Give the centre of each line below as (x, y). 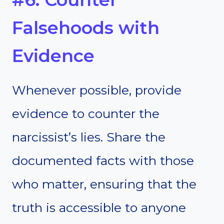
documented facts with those (103, 161)
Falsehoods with (86, 27)
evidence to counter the (86, 114)
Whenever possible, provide (97, 90)
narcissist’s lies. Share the (89, 137)
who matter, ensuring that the (104, 184)
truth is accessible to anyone (99, 208)
